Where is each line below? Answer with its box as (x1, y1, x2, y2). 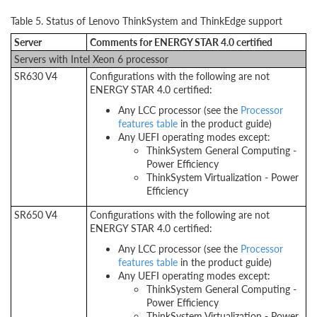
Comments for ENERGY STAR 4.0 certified (90, 35, 272, 49)
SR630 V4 (14, 69, 57, 83)
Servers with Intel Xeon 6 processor (14, 52, 168, 66)
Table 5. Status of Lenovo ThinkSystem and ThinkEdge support (11, 13, 282, 28)
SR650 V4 (14, 207, 57, 221)
